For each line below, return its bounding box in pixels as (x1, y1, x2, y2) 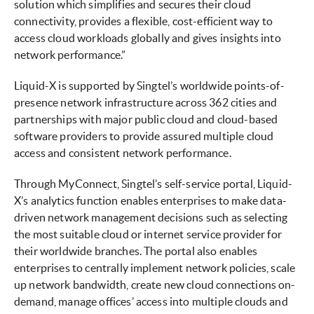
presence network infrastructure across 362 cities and (14, 96, 278, 109)
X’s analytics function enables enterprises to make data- (14, 194, 287, 207)
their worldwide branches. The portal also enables (14, 245, 257, 258)
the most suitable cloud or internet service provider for (14, 228, 282, 241)
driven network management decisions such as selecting (14, 211, 288, 224)
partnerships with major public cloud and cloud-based (14, 113, 278, 126)
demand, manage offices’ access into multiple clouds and (14, 295, 288, 308)
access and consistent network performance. (14, 146, 231, 160)
